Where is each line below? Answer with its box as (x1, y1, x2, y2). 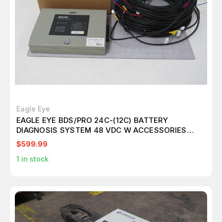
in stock (19, 155, 49, 164)
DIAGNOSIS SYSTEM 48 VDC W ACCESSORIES (16, 125, 187, 135)
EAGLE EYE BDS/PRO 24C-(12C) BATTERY (16, 115, 168, 125)
